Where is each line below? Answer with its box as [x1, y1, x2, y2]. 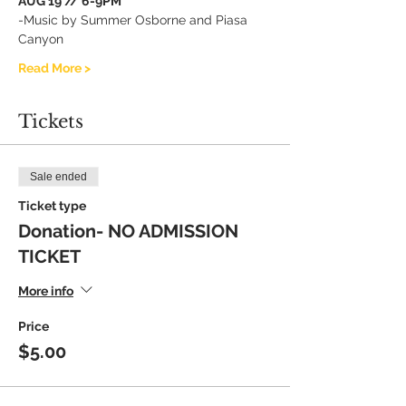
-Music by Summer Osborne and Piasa [18, 13, 251, 27]
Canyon [18, 32, 63, 46]
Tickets [18, 111, 83, 132]
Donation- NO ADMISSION [18, 220, 238, 242]
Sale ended [30, 170, 87, 183]
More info [18, 283, 73, 298]
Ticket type [18, 198, 86, 213]
